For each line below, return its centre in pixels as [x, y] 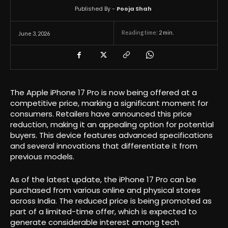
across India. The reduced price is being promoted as [111, 201]
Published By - [95, 8]
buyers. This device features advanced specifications [111, 135]
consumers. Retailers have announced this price [101, 113]
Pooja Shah [134, 8]
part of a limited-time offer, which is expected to [104, 211]
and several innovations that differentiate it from [104, 146]
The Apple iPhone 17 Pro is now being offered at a [104, 92]
